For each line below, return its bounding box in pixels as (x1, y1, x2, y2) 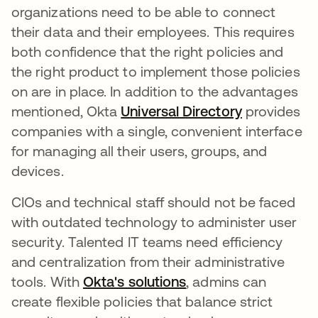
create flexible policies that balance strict (11, 293, 273, 309)
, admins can (186, 273, 267, 290)
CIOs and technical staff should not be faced (11, 194, 296, 210)
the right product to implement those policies (11, 63, 300, 79)
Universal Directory (121, 103, 242, 119)
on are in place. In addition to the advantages (11, 83, 298, 99)
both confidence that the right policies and (11, 43, 284, 60)
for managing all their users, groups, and (11, 143, 268, 159)
